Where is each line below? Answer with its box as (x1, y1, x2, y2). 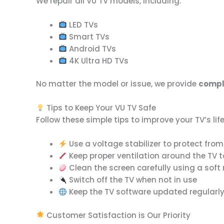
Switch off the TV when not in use (67, 174, 197, 185)
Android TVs (67, 43, 116, 54)
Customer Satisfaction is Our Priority (44, 209, 191, 220)
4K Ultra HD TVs (67, 55, 129, 66)
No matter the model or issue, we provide (36, 78, 198, 89)
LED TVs (67, 19, 98, 30)
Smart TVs (67, 31, 110, 42)
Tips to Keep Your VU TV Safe (44, 102, 156, 113)
